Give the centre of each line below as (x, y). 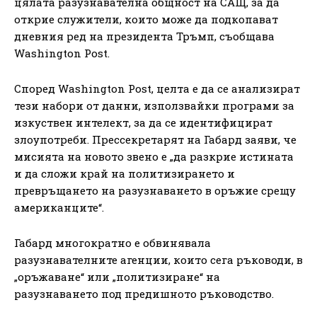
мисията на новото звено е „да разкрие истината (154, 156)
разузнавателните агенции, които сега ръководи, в (158, 259)
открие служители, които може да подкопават (146, 19)
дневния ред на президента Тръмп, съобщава (144, 36)
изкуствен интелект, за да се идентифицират (143, 122)
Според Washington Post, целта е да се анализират (157, 88)
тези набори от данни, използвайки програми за (154, 105)
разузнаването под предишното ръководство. (144, 293)
